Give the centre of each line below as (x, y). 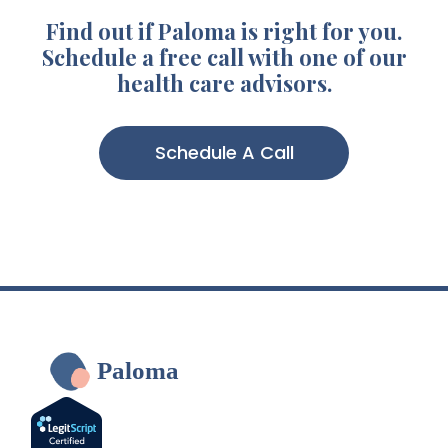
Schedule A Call (224, 152)
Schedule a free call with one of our (224, 56)
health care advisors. (224, 82)
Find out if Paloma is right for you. (224, 30)
